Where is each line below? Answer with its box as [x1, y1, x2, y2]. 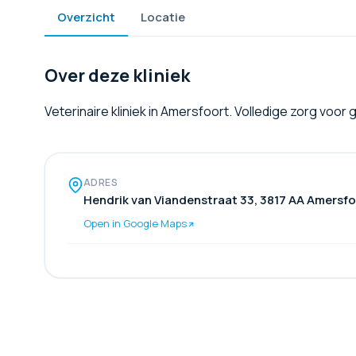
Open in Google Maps [83, 216, 187, 230]
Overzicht [57, 9, 115, 25]
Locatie [141, 9, 185, 25]
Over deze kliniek [44, 64, 190, 87]
